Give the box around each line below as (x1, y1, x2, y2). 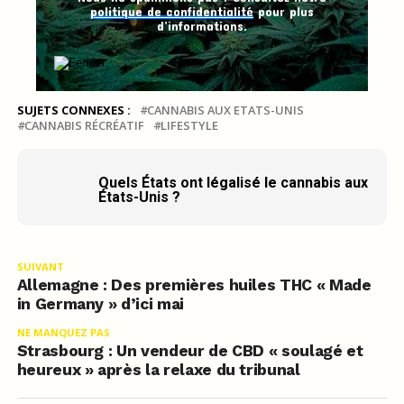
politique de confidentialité (89, 4, 253, 20)
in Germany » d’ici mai (16, 295, 184, 314)
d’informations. (156, 18, 247, 34)
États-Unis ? (97, 188, 180, 207)
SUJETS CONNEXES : (16, 102, 131, 119)
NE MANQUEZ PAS (16, 326, 110, 340)
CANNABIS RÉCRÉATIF (23, 117, 144, 134)
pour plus (252, 4, 314, 20)
